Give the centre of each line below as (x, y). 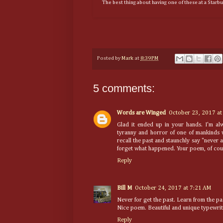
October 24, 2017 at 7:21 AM (173, 188)
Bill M (124, 188)
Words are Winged (141, 113)
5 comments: (124, 88)
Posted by (109, 58)
